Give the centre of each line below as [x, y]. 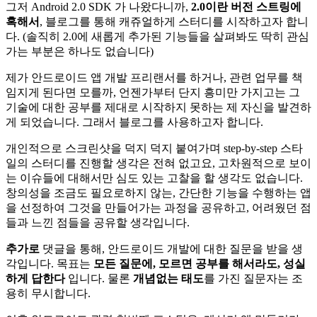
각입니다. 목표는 [50, 263]
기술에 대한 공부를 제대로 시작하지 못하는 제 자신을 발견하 [158, 107]
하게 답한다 [35, 278]
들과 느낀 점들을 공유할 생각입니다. [98, 222]
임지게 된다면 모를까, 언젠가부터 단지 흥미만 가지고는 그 [153, 92]
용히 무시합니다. [48, 293]
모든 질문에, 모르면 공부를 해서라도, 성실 [200, 263]
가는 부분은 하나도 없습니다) [80, 51]
